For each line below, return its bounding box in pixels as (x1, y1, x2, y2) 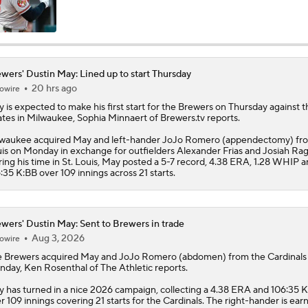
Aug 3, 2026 (31, 232, 85, 245)
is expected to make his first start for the (3, 100, 178, 113)
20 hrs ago (31, 82, 77, 95)
